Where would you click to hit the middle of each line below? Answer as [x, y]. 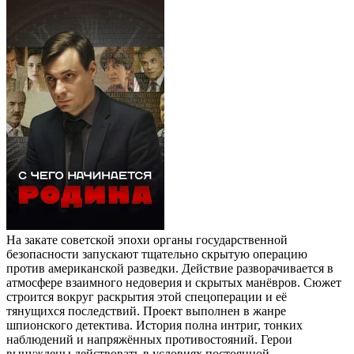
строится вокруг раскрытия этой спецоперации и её [147, 296]
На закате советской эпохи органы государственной [147, 239]
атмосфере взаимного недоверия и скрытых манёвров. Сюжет [174, 282]
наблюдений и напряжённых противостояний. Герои [149, 339]
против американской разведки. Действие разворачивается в [170, 268]
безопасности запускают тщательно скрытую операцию [157, 254]
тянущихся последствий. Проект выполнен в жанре [146, 311]
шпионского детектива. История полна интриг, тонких [154, 325]
